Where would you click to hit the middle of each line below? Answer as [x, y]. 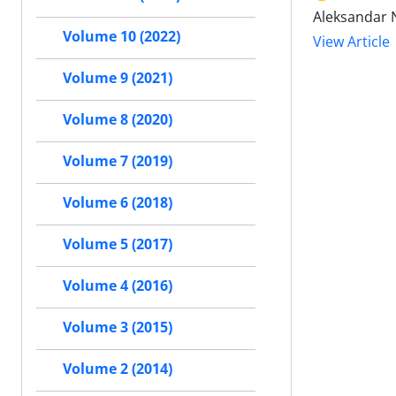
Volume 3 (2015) [118, 327]
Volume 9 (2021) [118, 78]
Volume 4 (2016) [118, 286]
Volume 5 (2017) [118, 244]
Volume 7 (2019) [118, 161]
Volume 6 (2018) [118, 203]
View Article [351, 42]
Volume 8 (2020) [118, 120]
